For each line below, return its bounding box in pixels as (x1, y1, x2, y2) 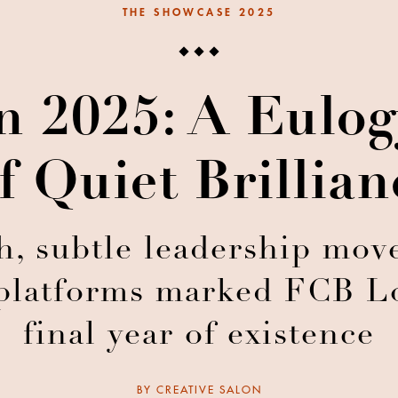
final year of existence (23, 321, 375, 354)
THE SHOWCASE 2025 (122, 7, 276, 19)
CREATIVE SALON (155, 385, 262, 396)
